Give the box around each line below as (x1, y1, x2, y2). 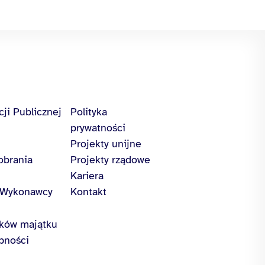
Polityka (70, 105, 107, 118)
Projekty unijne (70, 137, 141, 150)
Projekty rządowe (70, 153, 150, 166)
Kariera (70, 169, 104, 182)
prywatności (70, 121, 125, 134)
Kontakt (70, 185, 106, 198)
